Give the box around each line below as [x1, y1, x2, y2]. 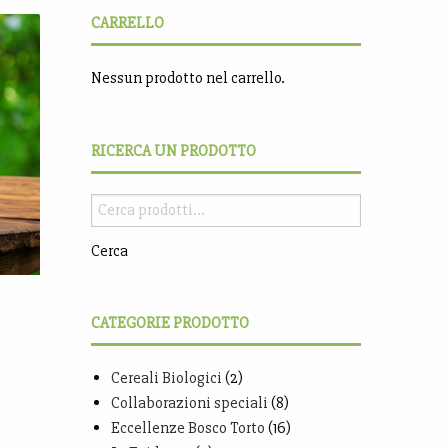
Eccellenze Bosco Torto [111, 417, 265, 438]
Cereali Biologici [111, 367, 222, 388]
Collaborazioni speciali [111, 392, 268, 413]
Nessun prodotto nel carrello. [91, 67, 285, 88]
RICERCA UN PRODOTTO [91, 140, 256, 161]
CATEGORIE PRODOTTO [91, 312, 249, 333]
